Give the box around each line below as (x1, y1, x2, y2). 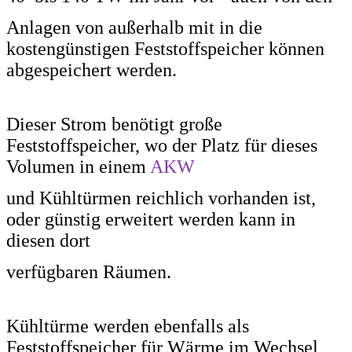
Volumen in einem (6, 156, 150, 177)
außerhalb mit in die (108, 16, 262, 38)
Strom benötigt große (60, 113, 222, 134)
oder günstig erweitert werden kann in (6, 208, 295, 229)
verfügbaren (6, 261, 103, 282)
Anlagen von (6, 16, 108, 38)
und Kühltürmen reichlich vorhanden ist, (6, 187, 316, 208)
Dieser (6, 113, 60, 134)
